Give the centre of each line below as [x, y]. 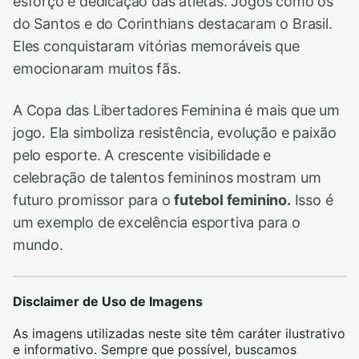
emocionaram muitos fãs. [97, 68]
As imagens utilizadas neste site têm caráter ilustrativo [179, 333]
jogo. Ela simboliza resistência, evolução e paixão [175, 132]
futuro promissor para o [94, 200]
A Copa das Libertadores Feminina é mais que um [176, 110]
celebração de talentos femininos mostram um [167, 177]
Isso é [312, 200]
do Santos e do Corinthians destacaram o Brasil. [173, 23]
